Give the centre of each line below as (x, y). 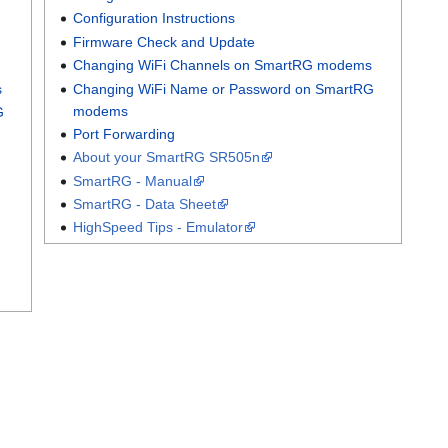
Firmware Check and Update (163, 41)
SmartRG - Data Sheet (144, 204)
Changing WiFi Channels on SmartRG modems (222, 65)
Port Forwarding (123, 133)
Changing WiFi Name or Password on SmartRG (223, 88)
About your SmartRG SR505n (166, 157)
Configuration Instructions (153, 18)
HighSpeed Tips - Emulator (157, 227)
